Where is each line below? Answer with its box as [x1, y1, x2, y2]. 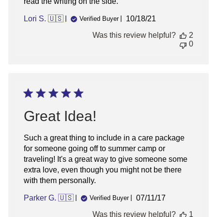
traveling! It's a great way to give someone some [24, 155, 187, 163]
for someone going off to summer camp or [24, 144, 165, 153]
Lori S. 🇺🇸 [24, 14, 63, 23]
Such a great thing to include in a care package [24, 133, 185, 142]
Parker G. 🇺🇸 [24, 193, 74, 202]
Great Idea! [24, 108, 96, 124]
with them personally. [24, 176, 96, 185]
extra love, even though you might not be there [24, 165, 182, 174]
